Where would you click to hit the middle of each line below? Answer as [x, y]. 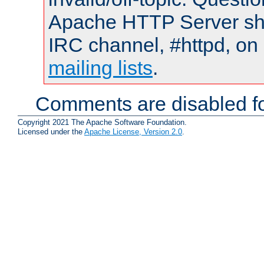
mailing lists [100, 68]
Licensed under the [51, 131]
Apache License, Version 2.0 [133, 131]
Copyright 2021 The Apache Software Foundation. [102, 122]
